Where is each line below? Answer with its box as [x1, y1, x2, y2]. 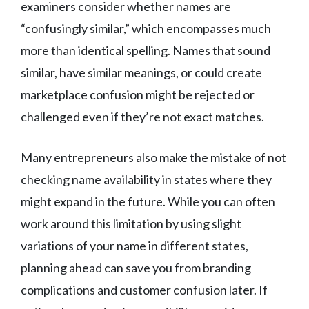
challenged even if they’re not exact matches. [21, 109, 264, 125]
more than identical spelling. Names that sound [21, 43, 270, 59]
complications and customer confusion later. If [21, 282, 268, 298]
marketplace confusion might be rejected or [21, 87, 255, 103]
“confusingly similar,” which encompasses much [21, 21, 271, 37]
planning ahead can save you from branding [21, 260, 251, 276]
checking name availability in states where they [21, 172, 272, 188]
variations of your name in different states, [21, 238, 248, 254]
